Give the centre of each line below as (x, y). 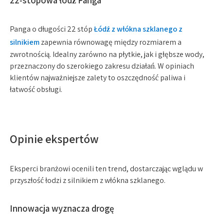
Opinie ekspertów (54, 139)
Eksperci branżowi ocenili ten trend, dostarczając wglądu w (106, 169)
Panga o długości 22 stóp (52, 29)
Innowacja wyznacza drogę (62, 208)
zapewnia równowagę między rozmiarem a (111, 42)
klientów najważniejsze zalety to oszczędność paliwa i (98, 78)
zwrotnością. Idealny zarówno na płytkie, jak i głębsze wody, (107, 54)
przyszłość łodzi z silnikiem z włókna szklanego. (88, 180)
